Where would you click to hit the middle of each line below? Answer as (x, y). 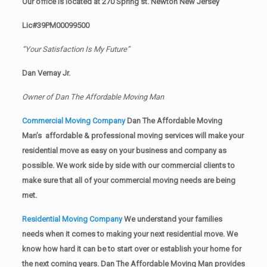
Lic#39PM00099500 (55, 26)
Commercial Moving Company (73, 121)
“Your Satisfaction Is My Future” (76, 49)
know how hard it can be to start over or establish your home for (131, 249)
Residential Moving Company (73, 219)
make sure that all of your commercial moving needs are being (128, 181)
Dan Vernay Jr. (48, 73)
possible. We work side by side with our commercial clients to (128, 166)
